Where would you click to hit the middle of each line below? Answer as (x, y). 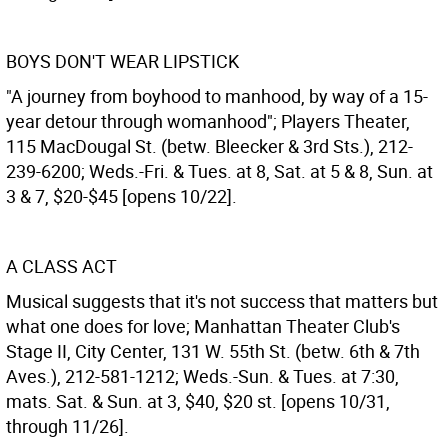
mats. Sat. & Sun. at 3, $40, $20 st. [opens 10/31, (198, 401)
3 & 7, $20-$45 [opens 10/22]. (121, 196)
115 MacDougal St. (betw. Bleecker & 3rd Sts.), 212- (209, 146)
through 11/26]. (67, 426)
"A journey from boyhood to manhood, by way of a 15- (217, 96)
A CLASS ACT (61, 266)
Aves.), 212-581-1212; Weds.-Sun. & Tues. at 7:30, (202, 376)
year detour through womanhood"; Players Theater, (208, 121)
